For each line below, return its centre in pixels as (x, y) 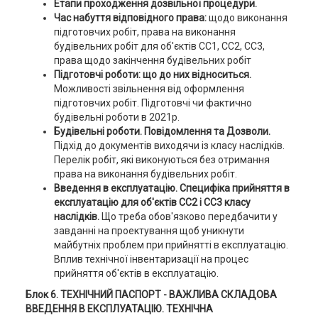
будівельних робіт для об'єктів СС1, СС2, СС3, (159, 46)
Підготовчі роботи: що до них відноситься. (152, 75)
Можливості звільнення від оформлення (149, 89)
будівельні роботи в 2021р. (116, 117)
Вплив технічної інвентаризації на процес (151, 259)
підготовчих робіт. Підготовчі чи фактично (153, 103)
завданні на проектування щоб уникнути (149, 231)
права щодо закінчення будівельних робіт (152, 60)
